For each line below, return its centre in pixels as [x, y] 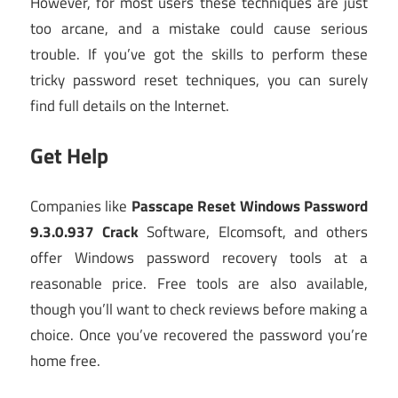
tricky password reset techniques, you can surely [199, 80]
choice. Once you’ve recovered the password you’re [199, 334]
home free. [65, 360]
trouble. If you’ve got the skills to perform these [199, 54]
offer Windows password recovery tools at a [199, 257]
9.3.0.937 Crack [85, 231]
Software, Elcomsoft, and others [254, 231]
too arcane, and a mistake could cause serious [199, 28]
